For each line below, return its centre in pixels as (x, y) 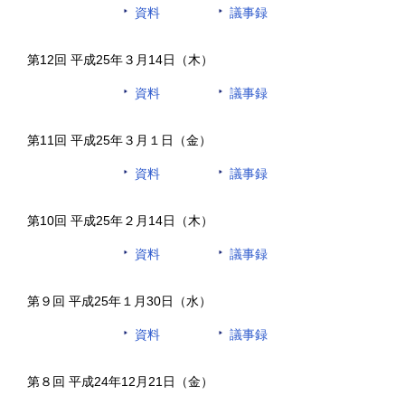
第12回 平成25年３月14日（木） (120, 59)
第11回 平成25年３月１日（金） (119, 140)
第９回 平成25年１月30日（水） (119, 301)
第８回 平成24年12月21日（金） (120, 381)
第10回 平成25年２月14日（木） (120, 220)
